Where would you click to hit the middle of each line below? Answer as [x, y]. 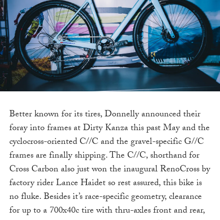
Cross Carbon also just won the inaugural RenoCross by [110, 170]
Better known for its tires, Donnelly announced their [105, 115]
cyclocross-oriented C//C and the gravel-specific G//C [106, 143]
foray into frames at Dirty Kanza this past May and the [109, 129]
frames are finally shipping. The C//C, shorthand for [104, 157]
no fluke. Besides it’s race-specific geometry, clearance [105, 198]
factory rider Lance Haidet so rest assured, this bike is [105, 184]
